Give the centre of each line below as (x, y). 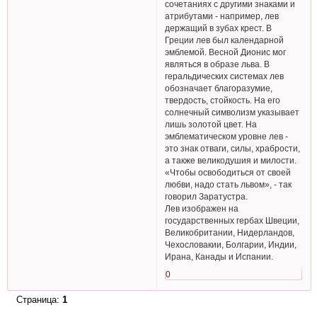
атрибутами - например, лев (222, 16)
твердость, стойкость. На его (223, 100)
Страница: (39, 300)
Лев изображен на (202, 208)
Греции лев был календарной (225, 40)
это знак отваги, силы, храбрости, (233, 148)
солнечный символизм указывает (232, 112)
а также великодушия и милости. (231, 160)
